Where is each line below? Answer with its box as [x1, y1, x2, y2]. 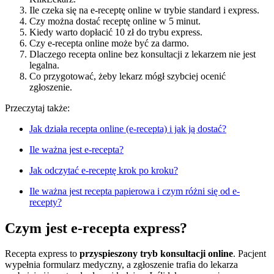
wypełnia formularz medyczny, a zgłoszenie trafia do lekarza [5, 259, 238, 270]
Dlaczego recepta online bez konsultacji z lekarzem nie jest [29, 48, 256, 59]
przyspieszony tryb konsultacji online [80, 248, 233, 259]
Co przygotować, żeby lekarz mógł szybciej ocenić [29, 70, 226, 81]
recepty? [29, 196, 62, 207]
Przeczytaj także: [5, 102, 70, 113]
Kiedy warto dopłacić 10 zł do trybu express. [29, 26, 202, 37]
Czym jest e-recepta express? [5, 220, 187, 236]
